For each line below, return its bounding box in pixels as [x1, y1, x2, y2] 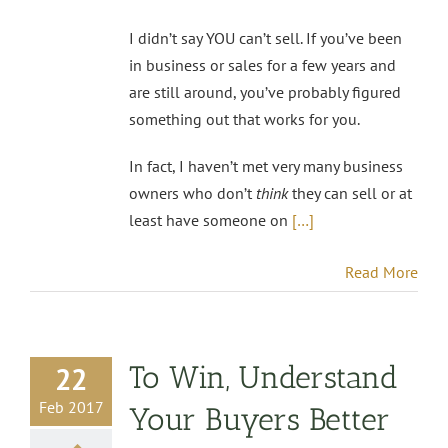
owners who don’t [129, 183, 256, 204]
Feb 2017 [38, 397, 104, 418]
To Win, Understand [129, 359, 398, 397]
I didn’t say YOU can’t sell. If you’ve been [129, 28, 402, 49]
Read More [345, 262, 418, 283]
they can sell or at [288, 183, 412, 204]
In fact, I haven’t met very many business [129, 156, 403, 177]
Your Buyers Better [129, 401, 390, 439]
